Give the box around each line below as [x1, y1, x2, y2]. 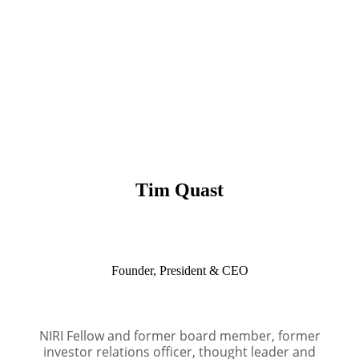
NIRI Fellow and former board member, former [38, 327, 321, 345]
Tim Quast [135, 179, 224, 201]
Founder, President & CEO [111, 263, 248, 277]
